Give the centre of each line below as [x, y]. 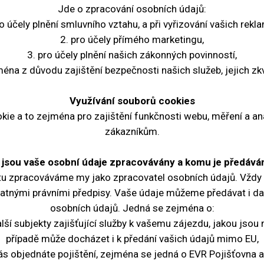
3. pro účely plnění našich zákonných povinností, [132, 55]
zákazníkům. [132, 131]
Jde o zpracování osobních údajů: [132, 9]
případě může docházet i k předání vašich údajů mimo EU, [132, 239]
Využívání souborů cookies [132, 101]
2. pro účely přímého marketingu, [132, 39]
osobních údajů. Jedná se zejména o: [132, 208]
